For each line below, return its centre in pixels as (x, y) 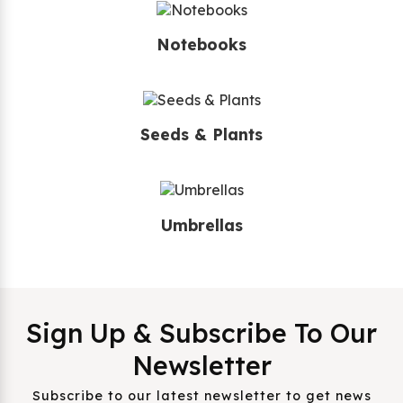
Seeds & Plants (201, 134)
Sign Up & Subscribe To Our (201, 332)
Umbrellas (201, 225)
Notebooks (201, 45)
